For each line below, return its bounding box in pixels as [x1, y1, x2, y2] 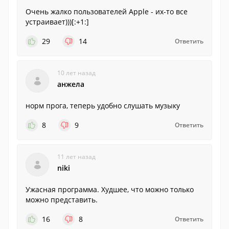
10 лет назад [57, 68, 96, 77]
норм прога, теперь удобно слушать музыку [26, 101, 180, 110]
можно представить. [26, 195, 98, 204]
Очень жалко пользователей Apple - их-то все [26, 7, 188, 16]
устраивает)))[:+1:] [26, 17, 89, 27]
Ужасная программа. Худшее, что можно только [26, 185, 194, 194]
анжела [57, 79, 84, 89]
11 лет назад [57, 152, 96, 161]
